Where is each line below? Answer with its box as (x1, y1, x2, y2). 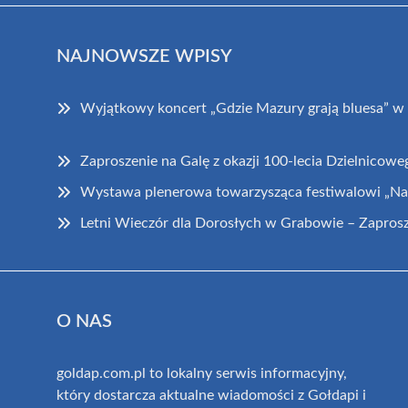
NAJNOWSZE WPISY (56, 46, 232, 66)
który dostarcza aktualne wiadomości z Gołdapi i (56, 387, 366, 403)
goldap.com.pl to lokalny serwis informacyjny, (56, 365, 347, 381)
